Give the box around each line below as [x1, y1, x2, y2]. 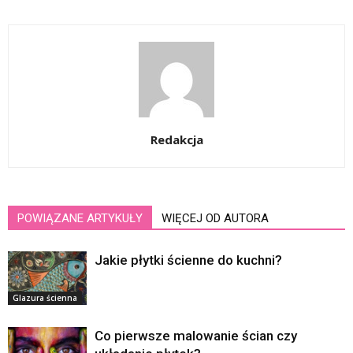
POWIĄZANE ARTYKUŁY [17, 210, 143, 225]
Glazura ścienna [13, 292, 77, 304]
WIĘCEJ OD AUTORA [162, 210, 269, 225]
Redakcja [150, 131, 203, 147]
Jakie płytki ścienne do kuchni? [95, 251, 282, 268]
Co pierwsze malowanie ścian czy [95, 327, 297, 344]
